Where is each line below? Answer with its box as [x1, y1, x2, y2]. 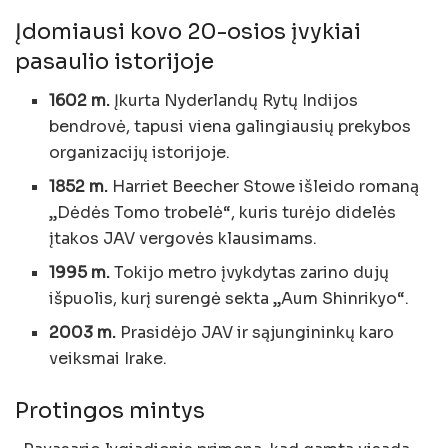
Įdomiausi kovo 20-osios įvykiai [15, 18, 361, 46]
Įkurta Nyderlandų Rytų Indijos [110, 89, 359, 111]
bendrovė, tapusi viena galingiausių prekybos [49, 115, 412, 137]
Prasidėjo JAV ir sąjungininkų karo [116, 321, 395, 343]
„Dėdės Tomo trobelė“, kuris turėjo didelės [49, 201, 397, 223]
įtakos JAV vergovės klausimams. [49, 227, 318, 249]
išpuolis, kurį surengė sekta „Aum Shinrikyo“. [49, 287, 410, 309]
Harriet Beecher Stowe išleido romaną [108, 175, 420, 197]
